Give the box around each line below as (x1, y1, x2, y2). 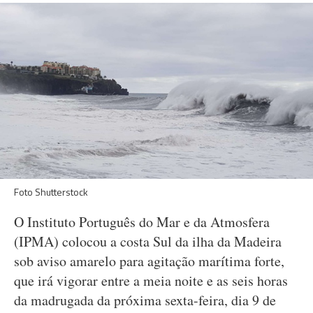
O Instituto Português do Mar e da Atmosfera (14, 212, 270, 231)
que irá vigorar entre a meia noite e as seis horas (14, 271, 288, 290)
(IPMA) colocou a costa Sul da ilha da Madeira (14, 232, 282, 251)
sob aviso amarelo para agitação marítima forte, (14, 252, 284, 270)
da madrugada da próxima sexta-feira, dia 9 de (14, 291, 276, 310)
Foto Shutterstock (14, 184, 88, 199)
